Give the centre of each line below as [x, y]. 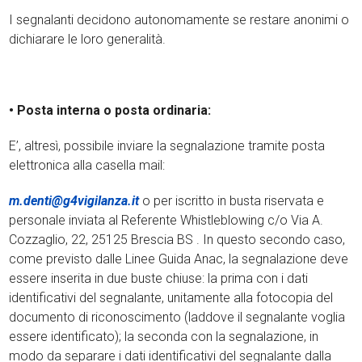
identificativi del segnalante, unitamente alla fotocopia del [171, 298]
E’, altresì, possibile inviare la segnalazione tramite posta [167, 146]
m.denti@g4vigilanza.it [74, 201]
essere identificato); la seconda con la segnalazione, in [164, 337]
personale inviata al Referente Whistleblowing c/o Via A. [166, 220]
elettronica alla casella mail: [87, 165]
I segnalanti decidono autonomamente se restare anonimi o [179, 20]
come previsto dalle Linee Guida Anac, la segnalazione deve [179, 259]
